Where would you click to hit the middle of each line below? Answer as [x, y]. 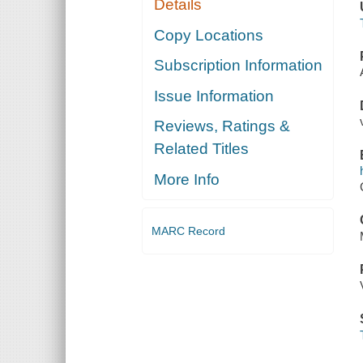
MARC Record [188, 231]
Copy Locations [209, 35]
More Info [187, 179]
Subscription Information [239, 66]
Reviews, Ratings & [222, 126]
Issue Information [214, 96]
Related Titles [202, 149]
